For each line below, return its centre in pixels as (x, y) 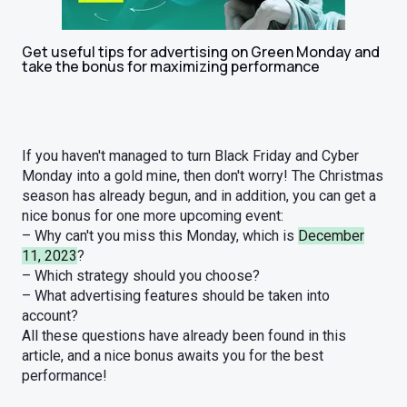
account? (50, 316)
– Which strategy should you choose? (141, 276)
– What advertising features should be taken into (176, 296)
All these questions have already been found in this (184, 336)
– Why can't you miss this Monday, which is (160, 236)
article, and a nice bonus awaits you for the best (173, 356)
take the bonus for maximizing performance (171, 66)
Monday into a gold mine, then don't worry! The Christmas (203, 176)
